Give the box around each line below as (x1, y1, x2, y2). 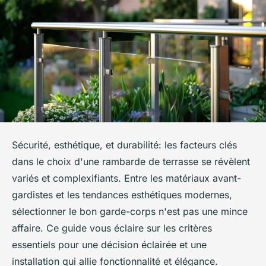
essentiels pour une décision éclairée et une (12, 239, 207, 251)
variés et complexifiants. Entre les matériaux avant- (12, 172, 241, 185)
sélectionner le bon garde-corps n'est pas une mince (12, 205, 248, 218)
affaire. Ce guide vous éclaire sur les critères (12, 222, 212, 235)
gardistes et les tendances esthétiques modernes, (12, 189, 232, 201)
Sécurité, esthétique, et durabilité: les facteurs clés (12, 139, 237, 151)
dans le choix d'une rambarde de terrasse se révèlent (12, 156, 250, 168)
